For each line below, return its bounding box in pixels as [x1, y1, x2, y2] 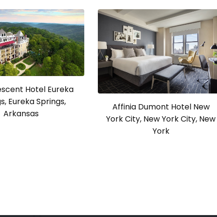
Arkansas [3, 108, 39, 119]
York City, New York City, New [106, 113, 216, 124]
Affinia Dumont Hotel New [112, 101, 210, 112]
